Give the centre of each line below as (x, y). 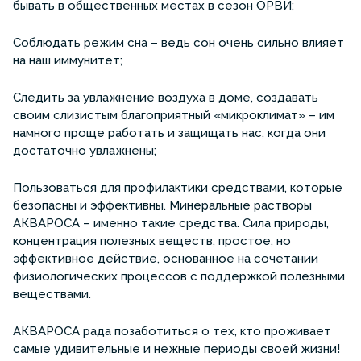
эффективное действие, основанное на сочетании (166, 258)
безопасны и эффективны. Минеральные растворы (162, 205)
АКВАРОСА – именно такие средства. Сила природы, (171, 223)
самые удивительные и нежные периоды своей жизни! (176, 349)
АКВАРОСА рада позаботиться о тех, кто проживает (172, 331)
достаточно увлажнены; (85, 150)
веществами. (54, 294)
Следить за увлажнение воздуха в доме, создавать (166, 97)
